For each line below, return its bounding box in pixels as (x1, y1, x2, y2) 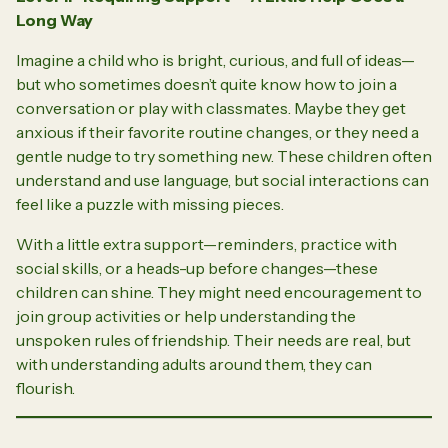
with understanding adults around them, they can (16, 353, 372, 374)
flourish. (16, 377, 75, 398)
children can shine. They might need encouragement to (16, 281, 422, 302)
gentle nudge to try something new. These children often (16, 145, 432, 166)
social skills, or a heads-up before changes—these (16, 257, 378, 278)
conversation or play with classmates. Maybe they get (16, 97, 406, 118)
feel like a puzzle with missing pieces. (16, 193, 284, 214)
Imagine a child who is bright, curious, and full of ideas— (16, 49, 415, 70)
